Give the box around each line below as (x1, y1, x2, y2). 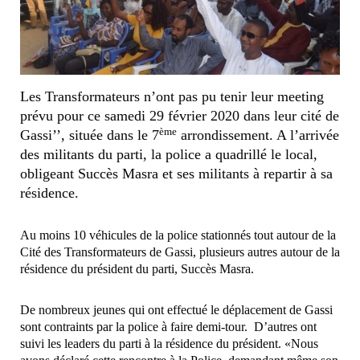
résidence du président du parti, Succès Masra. (20, 262, 254, 276)
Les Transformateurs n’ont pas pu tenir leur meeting (20, 88, 324, 105)
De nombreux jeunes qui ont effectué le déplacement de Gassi (20, 303, 333, 317)
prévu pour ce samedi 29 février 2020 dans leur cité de (20, 108, 339, 125)
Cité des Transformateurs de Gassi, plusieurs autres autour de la (20, 245, 340, 260)
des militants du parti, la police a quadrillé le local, (20, 146, 317, 163)
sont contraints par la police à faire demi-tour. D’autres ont (20, 320, 317, 334)
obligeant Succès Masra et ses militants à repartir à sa (20, 166, 333, 182)
